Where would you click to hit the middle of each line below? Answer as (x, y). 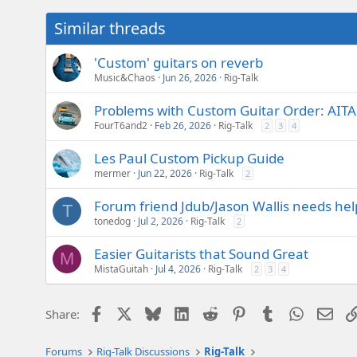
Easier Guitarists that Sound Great (201, 253)
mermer (112, 173)
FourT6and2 (121, 125)
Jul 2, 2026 (161, 221)
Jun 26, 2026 (190, 77)
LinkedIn (213, 312)
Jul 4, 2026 (178, 269)
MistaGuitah (121, 269)
